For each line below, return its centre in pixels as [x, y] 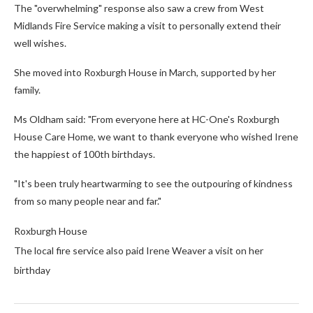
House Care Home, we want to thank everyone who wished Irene [156, 136]
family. [27, 89]
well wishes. [40, 43]
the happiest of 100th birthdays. [85, 154]
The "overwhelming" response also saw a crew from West [139, 8]
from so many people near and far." [88, 201]
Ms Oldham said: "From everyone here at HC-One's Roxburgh [147, 119]
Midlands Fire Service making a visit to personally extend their [147, 25]
